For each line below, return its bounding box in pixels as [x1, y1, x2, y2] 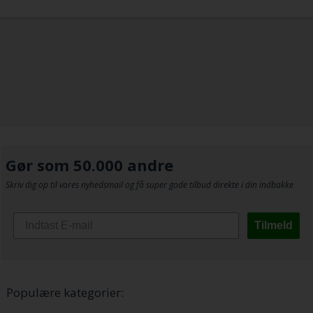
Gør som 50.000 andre [5, 154, 173, 176]
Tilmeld [254, 219, 293, 232]
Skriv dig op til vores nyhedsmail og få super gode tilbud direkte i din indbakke [5, 179, 293, 191]
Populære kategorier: [6, 284, 124, 301]
